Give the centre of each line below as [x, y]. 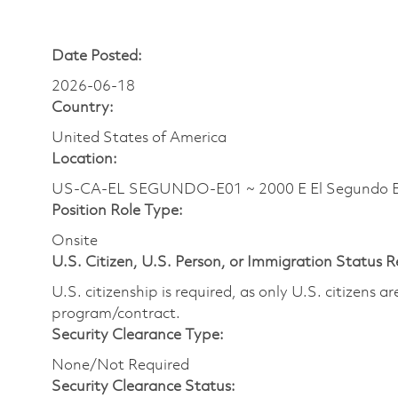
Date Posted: [97, 56]
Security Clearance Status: [143, 386]
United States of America [139, 138]
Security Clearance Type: [138, 335]
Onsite [75, 241]
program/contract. [116, 314]
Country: [83, 107]
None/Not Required [120, 365]
